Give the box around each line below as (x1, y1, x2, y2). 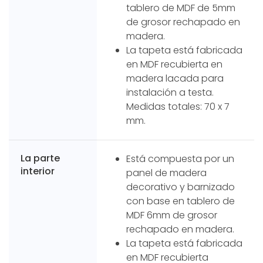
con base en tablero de (126, 194, 235, 208)
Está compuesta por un (126, 151, 234, 166)
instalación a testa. (126, 85, 214, 99)
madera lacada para (126, 71, 224, 85)
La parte (21, 151, 60, 165)
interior (21, 164, 55, 178)
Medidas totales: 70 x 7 (126, 99, 230, 113)
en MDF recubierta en (126, 57, 222, 71)
